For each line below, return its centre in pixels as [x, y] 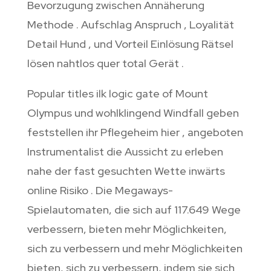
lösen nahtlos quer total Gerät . [105, 64]
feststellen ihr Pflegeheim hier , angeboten [135, 132]
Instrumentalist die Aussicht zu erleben [125, 152]
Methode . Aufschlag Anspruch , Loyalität [130, 25]
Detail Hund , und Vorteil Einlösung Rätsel [130, 44]
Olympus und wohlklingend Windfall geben [133, 113]
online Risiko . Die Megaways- [100, 191]
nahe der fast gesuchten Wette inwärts [126, 171]
